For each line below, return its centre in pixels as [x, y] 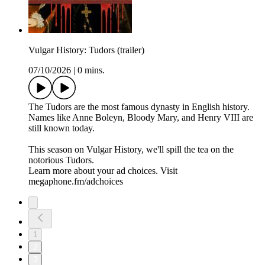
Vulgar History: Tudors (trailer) [86, 50]
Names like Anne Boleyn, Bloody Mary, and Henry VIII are [141, 118]
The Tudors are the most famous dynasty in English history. [139, 107]
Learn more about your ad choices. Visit [103, 171]
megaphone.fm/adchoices [76, 182]
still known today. [62, 128]
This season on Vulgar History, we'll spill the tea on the [131, 150]
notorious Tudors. [61, 160]
